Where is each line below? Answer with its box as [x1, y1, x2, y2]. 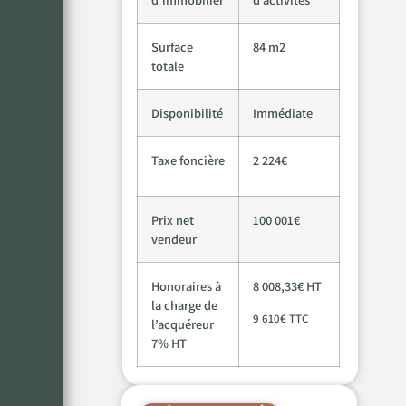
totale [151, 56, 185, 74]
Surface [151, 37, 194, 55]
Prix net [151, 210, 195, 228]
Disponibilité [151, 103, 224, 121]
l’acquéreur [151, 314, 215, 333]
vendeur [151, 229, 198, 247]
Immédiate [253, 103, 314, 121]
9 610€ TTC [253, 311, 309, 327]
